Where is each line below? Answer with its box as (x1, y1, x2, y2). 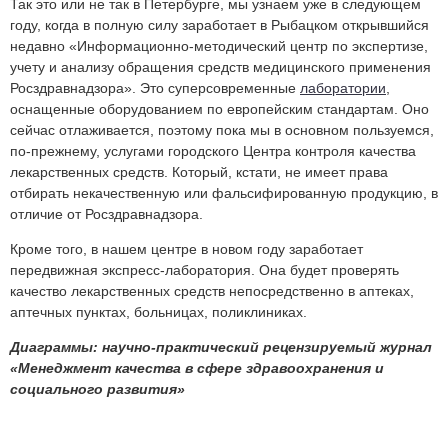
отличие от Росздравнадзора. (10, 205, 203, 222)
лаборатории (300, 79, 386, 96)
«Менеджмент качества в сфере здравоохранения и (10, 359, 384, 376)
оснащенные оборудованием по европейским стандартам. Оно (10, 100, 429, 117)
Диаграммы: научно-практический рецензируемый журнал (10, 338, 432, 355)
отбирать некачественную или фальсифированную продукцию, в (10, 184, 438, 201)
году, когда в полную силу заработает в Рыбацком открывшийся (10, 16, 429, 33)
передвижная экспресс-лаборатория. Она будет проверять (10, 261, 399, 278)
